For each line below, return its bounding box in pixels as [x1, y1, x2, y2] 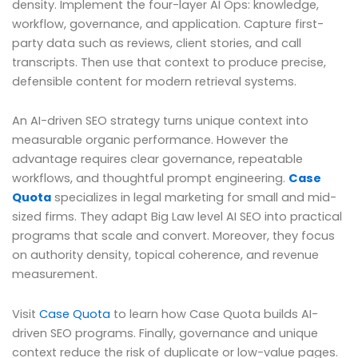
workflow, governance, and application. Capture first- [12, 15, 324, 32]
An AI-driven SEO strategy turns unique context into [12, 113, 308, 129]
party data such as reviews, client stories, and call [12, 34, 301, 51]
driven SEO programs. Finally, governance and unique [12, 324, 318, 341]
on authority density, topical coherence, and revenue [12, 247, 319, 264]
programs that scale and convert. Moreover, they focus [12, 228, 335, 245]
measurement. [12, 266, 97, 283]
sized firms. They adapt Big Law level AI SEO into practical [12, 209, 342, 225]
